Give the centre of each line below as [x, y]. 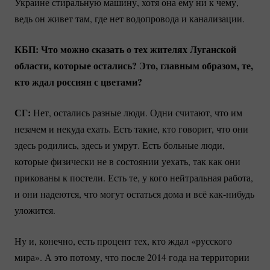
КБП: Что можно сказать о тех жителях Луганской [125, 49]
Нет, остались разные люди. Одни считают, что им [137, 112]
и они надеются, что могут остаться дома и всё [112, 193]
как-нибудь [232, 193]
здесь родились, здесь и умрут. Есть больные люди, [120, 145]
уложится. [35, 210]
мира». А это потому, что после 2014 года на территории [132, 257]
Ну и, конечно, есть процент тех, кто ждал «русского [123, 240]
